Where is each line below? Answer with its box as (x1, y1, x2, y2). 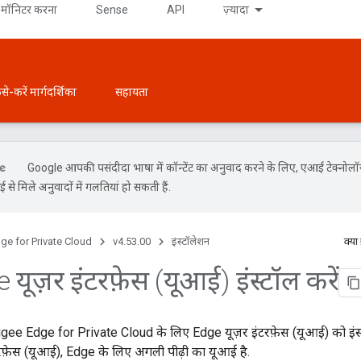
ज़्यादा (223, 3, 249, 16)
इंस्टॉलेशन (172, 235, 210, 247)
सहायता (115, 85, 148, 98)
